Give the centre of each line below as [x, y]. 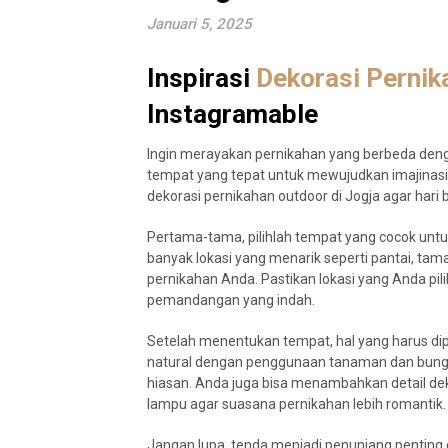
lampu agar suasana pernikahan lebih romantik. [296, 404]
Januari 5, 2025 [199, 24]
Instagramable [232, 114]
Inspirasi [201, 78]
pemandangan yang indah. [231, 300]
